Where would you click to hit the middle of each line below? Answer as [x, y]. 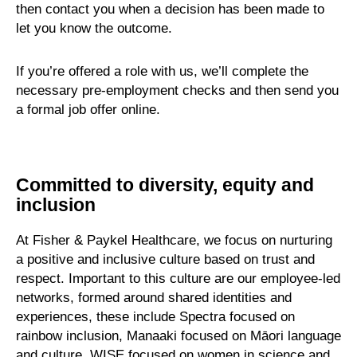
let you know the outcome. [94, 28]
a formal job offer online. [88, 110]
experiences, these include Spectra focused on [155, 317]
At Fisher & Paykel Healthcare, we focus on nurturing [174, 240]
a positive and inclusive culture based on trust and [165, 259]
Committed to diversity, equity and [165, 185]
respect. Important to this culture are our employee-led [178, 279]
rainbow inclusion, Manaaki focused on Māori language [178, 336]
